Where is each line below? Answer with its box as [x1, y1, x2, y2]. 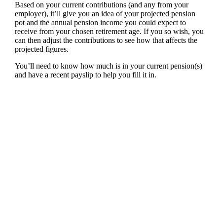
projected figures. [14, 45, 69, 54]
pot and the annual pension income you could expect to [14, 18, 186, 27]
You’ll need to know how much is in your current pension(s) [14, 62, 202, 71]
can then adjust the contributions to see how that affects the [14, 36, 197, 45]
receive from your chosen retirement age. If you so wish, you [14, 27, 204, 36]
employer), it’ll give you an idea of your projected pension [14, 9, 195, 18]
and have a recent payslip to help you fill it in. [14, 71, 158, 79]
